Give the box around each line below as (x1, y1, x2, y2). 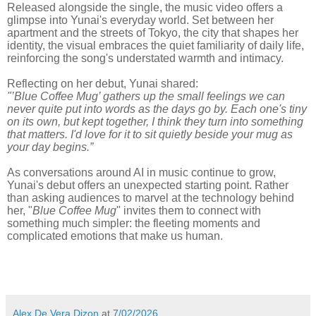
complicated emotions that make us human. (7, 230, 223, 243)
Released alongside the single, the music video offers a (7, 1, 283, 14)
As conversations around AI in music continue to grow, (7, 166, 276, 179)
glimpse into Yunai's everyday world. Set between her (7, 14, 274, 27)
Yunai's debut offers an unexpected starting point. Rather (7, 179, 288, 192)
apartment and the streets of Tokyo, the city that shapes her (7, 27, 298, 39)
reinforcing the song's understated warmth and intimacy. (7, 52, 284, 65)
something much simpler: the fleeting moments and (7, 217, 260, 230)
